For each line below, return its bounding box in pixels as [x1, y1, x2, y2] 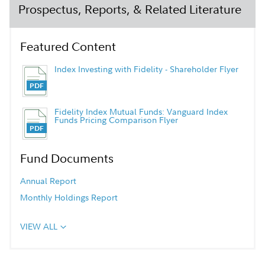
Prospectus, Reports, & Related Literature [18, 1, 241, 17]
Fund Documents [20, 150, 114, 166]
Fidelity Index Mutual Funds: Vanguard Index [54, 106, 228, 117]
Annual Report [20, 175, 76, 186]
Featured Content [20, 38, 116, 54]
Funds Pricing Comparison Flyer [54, 114, 178, 125]
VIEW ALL [20, 221, 57, 232]
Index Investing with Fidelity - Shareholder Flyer [54, 63, 238, 75]
